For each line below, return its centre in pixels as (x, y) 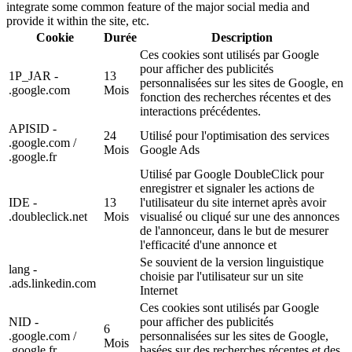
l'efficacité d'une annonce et (208, 245)
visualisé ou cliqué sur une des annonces (240, 217)
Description (242, 38)
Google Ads (170, 150)
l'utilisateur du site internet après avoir (233, 203)
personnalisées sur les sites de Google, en (242, 83)
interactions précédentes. (200, 112)
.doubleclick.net (48, 217)
